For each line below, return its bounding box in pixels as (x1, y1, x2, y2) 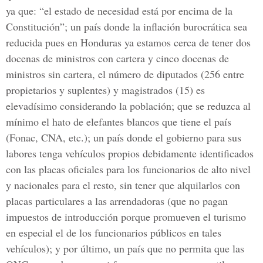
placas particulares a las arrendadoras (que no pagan (6, 194, 228, 208)
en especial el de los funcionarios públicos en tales (6, 225, 221, 240)
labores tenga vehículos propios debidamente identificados (6, 146, 254, 160)
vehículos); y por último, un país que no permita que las (6, 241, 244, 255)
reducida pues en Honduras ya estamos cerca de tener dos (6, 35, 251, 49)
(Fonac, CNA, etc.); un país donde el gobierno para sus (6, 130, 241, 144)
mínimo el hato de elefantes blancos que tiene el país (6, 114, 231, 129)
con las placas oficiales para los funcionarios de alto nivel (6, 162, 251, 176)
